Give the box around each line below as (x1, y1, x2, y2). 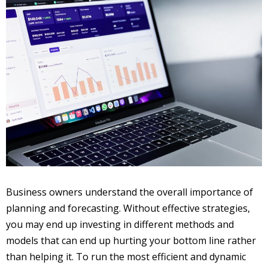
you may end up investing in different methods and (6, 218, 234, 231)
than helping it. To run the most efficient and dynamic (6, 250, 246, 263)
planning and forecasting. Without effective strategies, (6, 202, 250, 215)
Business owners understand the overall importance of (6, 185, 253, 199)
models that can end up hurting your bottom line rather (6, 234, 256, 247)
